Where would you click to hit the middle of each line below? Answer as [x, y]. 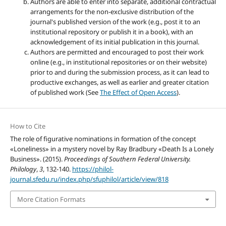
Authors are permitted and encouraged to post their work [117, 52]
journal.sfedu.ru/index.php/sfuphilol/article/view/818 [89, 179]
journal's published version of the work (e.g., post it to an [115, 22]
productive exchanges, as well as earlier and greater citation [119, 82]
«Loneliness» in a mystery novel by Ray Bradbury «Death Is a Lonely [112, 149]
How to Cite [27, 126]
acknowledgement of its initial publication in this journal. [115, 42]
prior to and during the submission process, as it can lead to [120, 72]
